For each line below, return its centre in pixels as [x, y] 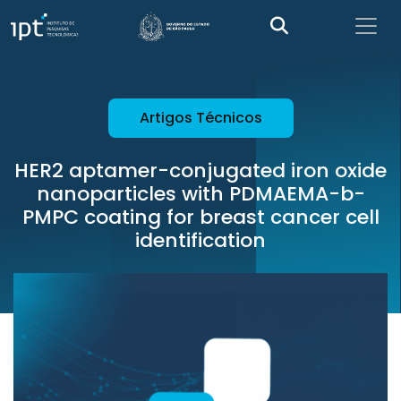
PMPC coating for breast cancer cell [200, 217]
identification [200, 240]
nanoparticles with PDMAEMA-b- [200, 194]
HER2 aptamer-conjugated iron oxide [200, 171]
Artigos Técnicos [200, 118]
